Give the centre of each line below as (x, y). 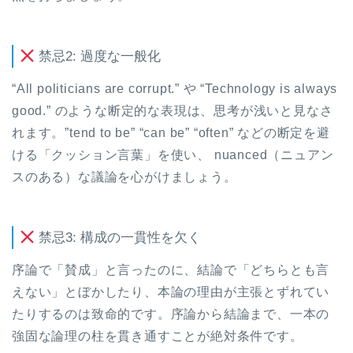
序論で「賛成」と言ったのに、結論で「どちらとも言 (171, 269)
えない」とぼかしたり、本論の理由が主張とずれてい (171, 292)
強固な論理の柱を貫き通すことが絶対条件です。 (158, 336)
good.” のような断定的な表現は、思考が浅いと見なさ (173, 110)
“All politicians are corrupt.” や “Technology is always (175, 88)
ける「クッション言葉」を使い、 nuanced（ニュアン (173, 154)
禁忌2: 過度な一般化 (98, 57)
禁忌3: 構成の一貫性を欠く (118, 237)
